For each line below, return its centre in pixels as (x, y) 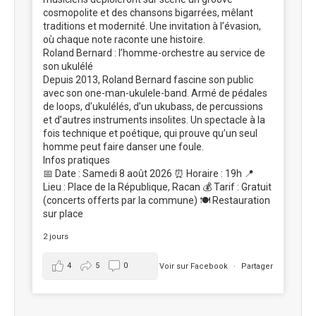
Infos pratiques (77, 160)
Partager (257, 266)
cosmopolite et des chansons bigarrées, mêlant (148, 13)
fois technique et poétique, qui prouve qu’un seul (150, 133)
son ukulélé (68, 66)
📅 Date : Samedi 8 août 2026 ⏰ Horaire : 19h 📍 (148, 174)
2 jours (56, 237)
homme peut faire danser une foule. (123, 147)
